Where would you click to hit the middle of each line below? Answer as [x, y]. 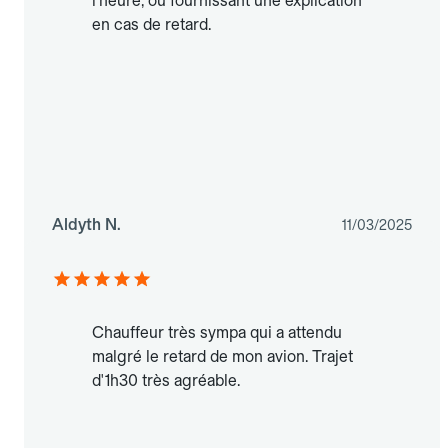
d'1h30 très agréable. [166, 380]
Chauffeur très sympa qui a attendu [217, 332]
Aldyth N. [86, 224]
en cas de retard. [151, 24]
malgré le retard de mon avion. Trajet [222, 356]
